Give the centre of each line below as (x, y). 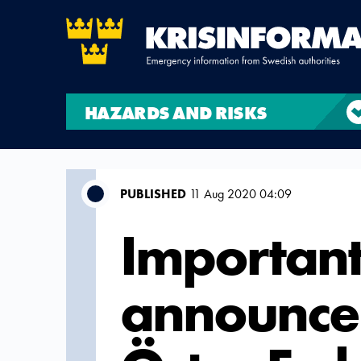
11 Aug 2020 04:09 (239, 194)
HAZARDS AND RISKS (176, 113)
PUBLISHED (153, 194)
